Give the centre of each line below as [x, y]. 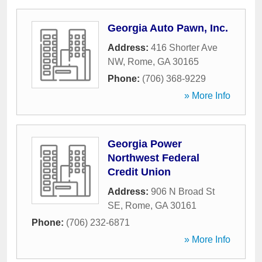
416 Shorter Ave [184, 48]
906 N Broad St [183, 192]
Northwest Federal [154, 158]
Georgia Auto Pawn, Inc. [168, 28]
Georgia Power [145, 144]
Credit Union [139, 172]
